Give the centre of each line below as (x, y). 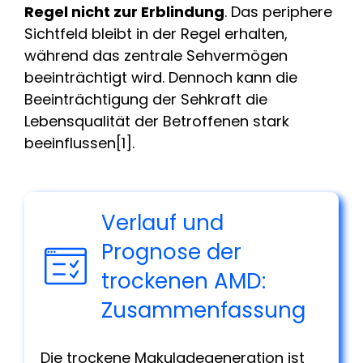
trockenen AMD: (184, 281)
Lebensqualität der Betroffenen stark (157, 121)
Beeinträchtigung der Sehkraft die (146, 99)
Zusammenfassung (204, 310)
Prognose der (172, 252)
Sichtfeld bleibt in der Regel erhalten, (156, 33)
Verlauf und (163, 222)
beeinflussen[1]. (79, 143)
